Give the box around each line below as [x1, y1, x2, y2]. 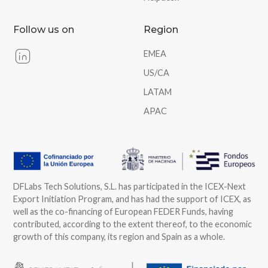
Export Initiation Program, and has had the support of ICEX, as [13, 193, 252, 204]
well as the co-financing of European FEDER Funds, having [13, 206, 234, 217]
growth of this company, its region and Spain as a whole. [13, 231, 226, 242]
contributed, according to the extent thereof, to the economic [13, 218, 252, 229]
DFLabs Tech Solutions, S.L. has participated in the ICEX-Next [13, 181, 246, 191]
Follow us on [13, 23, 75, 35]
